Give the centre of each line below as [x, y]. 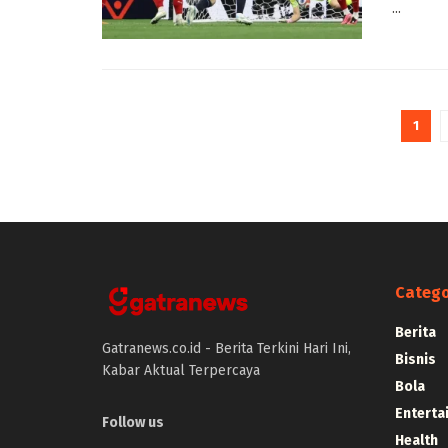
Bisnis [415, 360]
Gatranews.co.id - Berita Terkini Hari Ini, [226, 348]
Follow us [133, 422]
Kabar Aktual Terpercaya [181, 370]
